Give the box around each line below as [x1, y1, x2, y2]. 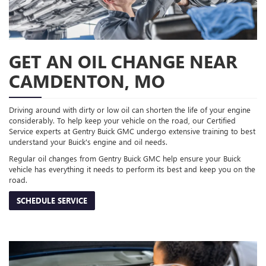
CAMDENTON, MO [9, 68, 165, 93]
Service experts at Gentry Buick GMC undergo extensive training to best [9, 125, 255, 136]
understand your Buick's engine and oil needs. [9, 136, 167, 147]
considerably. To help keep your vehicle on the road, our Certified [9, 115, 236, 125]
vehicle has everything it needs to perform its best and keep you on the [9, 163, 255, 174]
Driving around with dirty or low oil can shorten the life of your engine [9, 104, 251, 115]
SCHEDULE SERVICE [17, 195, 87, 205]
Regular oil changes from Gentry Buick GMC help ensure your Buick [9, 153, 240, 163]
